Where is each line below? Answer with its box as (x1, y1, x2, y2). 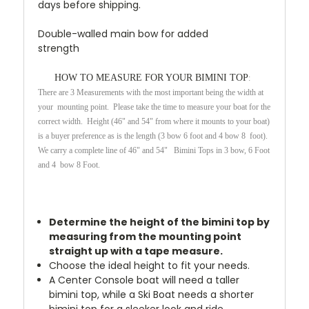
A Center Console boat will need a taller (49, 272, 240, 287)
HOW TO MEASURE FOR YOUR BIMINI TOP (54, 72, 248, 83)
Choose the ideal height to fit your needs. (49, 258, 250, 272)
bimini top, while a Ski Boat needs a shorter (49, 287, 255, 301)
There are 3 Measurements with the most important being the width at (38, 87, 263, 97)
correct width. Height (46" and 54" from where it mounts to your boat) (38, 116, 270, 126)
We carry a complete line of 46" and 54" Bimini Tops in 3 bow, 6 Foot (38, 145, 270, 155)
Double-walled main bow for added (38, 26, 208, 41)
